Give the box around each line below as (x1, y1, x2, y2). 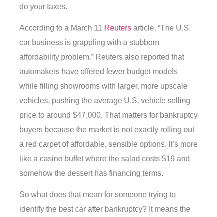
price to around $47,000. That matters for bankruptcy (19, 110, 198, 119)
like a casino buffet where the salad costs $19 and (19, 154, 190, 163)
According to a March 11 (19, 23, 104, 32)
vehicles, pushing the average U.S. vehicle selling (19, 96, 190, 105)
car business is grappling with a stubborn (19, 38, 159, 46)
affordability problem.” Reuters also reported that (19, 52, 184, 61)
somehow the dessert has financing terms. (19, 169, 163, 177)
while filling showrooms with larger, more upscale (19, 81, 187, 90)
